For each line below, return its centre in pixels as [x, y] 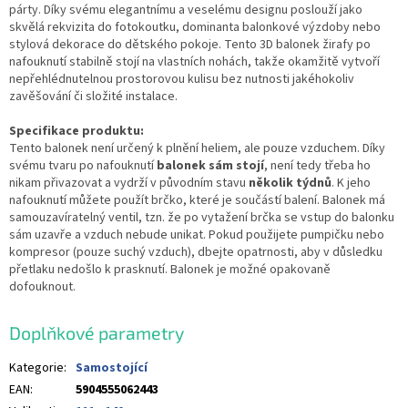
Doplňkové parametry [97, 332]
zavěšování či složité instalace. [93, 96]
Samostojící [112, 368]
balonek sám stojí [210, 165]
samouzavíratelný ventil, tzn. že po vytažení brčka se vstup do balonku [202, 217]
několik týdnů [290, 183]
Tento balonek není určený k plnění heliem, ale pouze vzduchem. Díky [197, 148]
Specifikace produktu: [76, 131]
